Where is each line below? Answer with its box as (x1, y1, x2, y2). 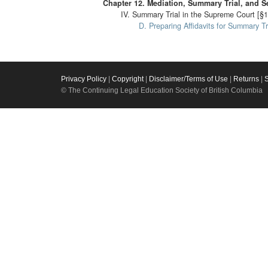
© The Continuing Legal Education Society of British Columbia (61, 86, 263, 95)
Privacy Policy (61, 75, 106, 84)
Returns (233, 75, 259, 84)
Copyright (112, 75, 144, 84)
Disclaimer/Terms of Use (149, 75, 228, 84)
